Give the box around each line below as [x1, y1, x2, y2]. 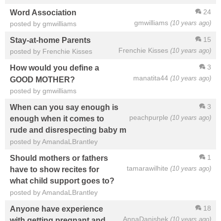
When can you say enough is [10, 103, 118, 112]
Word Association [10, 7, 76, 17]
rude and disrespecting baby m [10, 125, 126, 135]
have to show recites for [10, 165, 99, 174]
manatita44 [133, 74, 168, 82]
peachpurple [129, 113, 168, 122]
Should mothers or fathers [10, 153, 108, 163]
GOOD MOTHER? [10, 74, 75, 84]
